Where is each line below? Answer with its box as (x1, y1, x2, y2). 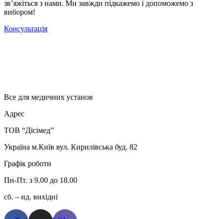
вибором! (4, 8, 35, 17)
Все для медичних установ (4, 93, 93, 102)
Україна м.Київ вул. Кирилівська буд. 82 (4, 143, 137, 152)
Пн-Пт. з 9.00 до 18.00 (4, 176, 79, 185)
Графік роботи (4, 159, 51, 168)
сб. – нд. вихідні (4, 193, 58, 201)
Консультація (4, 24, 47, 33)
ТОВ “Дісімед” (4, 126, 54, 135)
